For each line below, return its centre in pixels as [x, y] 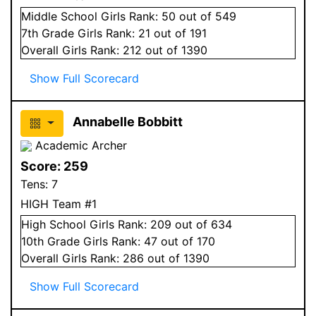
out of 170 [186, 241]
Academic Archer [79, 145]
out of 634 [202, 224]
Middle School [59, 16]
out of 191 [178, 33]
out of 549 [206, 16]
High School [54, 224]
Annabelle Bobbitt [127, 121]
